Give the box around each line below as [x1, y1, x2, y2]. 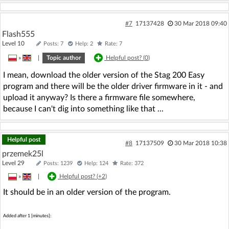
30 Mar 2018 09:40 [174, 20, 227, 27]
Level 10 [2, 40, 34, 47]
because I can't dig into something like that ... [3, 104, 164, 113]
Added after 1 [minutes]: [3, 213, 51, 218]
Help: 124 [84, 160, 108, 166]
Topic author [47, 54, 81, 61]
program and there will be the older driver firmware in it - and [3, 82, 223, 90]
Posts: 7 [43, 40, 63, 47]
